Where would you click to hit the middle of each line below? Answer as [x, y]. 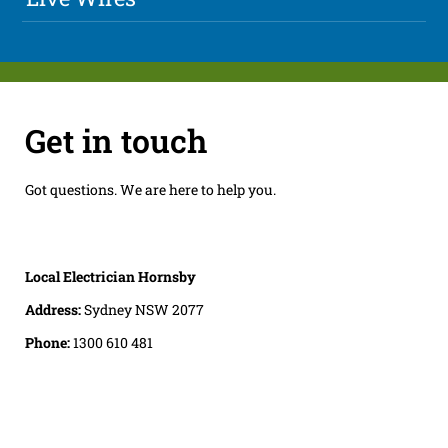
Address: [54, 310]
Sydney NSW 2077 [143, 310]
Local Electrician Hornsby [110, 277]
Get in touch [115, 141]
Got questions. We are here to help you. [150, 190]
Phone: [48, 343]
